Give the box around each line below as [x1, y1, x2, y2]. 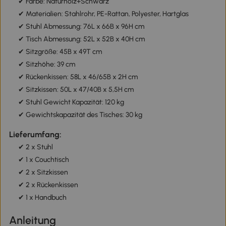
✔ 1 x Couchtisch [18, 155, 69, 164]
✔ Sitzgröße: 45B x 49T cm [18, 47, 102, 56]
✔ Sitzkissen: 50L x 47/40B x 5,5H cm [18, 85, 134, 94]
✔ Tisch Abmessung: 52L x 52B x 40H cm [18, 35, 145, 44]
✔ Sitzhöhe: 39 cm [18, 60, 75, 69]
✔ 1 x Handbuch [18, 193, 67, 202]
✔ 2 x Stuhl [18, 143, 53, 152]
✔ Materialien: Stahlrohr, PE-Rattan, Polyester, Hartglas [18, 10, 189, 19]
